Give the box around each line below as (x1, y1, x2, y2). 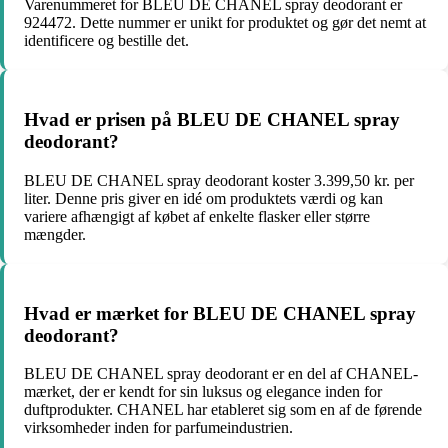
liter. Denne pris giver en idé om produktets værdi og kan (24, 189, 383, 207)
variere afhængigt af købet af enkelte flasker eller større (24, 207, 370, 225)
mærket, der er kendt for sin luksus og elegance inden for (24, 383, 382, 401)
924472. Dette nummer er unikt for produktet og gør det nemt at (24, 14, 426, 32)
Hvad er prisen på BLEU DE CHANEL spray (24, 109, 400, 131)
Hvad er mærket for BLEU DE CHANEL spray (24, 302, 416, 324)
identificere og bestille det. (24, 32, 189, 50)
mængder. (24, 225, 86, 243)
